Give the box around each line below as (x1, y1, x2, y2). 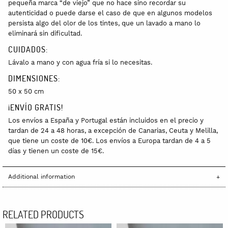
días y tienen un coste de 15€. (8, 147, 104, 155)
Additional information (8, 173, 75, 181)
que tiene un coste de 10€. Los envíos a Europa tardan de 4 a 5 (8, 136, 211, 145)
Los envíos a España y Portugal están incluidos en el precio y (8, 116, 204, 124)
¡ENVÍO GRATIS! (8, 101, 63, 112)
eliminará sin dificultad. (8, 29, 82, 37)
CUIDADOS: (8, 43, 48, 54)
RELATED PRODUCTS (3, 207, 84, 221)
